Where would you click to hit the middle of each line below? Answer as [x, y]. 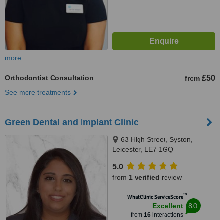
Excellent [167, 206]
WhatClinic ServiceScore [155, 197]
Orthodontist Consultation [49, 78]
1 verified [144, 177]
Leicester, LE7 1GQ [143, 149]
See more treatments [38, 92]
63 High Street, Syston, [157, 139]
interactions [167, 215]
